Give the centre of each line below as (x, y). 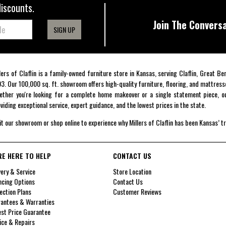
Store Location (132, 172)
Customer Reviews (137, 192)
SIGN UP (64, 30)
